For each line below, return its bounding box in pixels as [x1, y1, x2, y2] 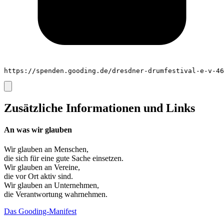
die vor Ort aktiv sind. [4, 172, 73, 181]
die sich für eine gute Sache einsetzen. [4, 154, 123, 163]
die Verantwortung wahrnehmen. [4, 190, 107, 199]
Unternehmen [54, 181, 97, 190]
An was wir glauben [4, 125, 72, 134]
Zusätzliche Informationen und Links [4, 101, 195, 114]
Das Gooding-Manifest [4, 207, 76, 216]
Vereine [54, 163, 78, 172]
